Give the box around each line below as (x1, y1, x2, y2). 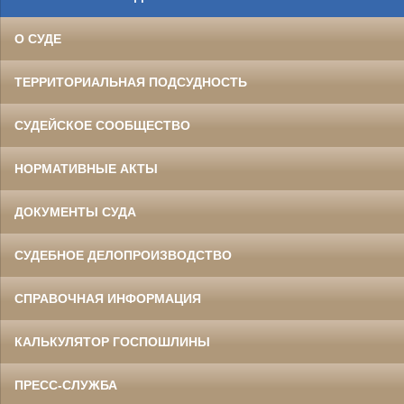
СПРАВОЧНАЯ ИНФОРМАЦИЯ (14, 290, 201, 306)
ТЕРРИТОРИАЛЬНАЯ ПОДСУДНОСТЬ (14, 74, 247, 89)
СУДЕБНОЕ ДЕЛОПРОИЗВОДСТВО (14, 247, 232, 262)
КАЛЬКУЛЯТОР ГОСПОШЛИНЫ (14, 334, 210, 349)
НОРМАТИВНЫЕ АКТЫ (14, 161, 158, 176)
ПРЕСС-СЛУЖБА (14, 377, 117, 392)
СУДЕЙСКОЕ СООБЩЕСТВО (14, 117, 190, 133)
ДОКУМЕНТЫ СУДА (14, 204, 136, 219)
